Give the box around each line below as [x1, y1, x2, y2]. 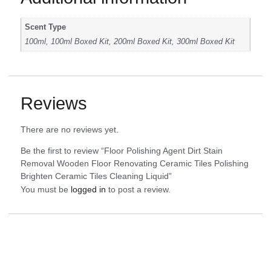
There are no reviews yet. [21, 124, 119, 134]
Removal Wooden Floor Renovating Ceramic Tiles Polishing [21, 158, 249, 169]
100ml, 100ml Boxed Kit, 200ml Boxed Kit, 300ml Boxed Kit [25, 38, 235, 47]
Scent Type [25, 22, 67, 31]
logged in [71, 184, 106, 195]
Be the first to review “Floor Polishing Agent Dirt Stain [21, 146, 223, 156]
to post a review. [106, 184, 171, 195]
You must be [21, 184, 71, 195]
